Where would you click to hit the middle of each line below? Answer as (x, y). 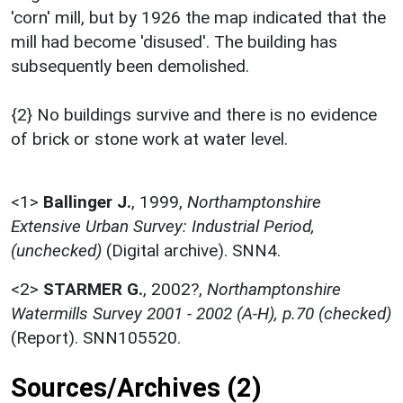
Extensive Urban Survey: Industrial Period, (163, 226)
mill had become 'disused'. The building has (174, 41)
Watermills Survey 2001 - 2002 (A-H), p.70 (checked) (201, 313)
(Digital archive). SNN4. (191, 250)
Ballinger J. (87, 201)
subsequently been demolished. (130, 66)
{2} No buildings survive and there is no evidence (194, 114)
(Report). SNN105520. (96, 337)
